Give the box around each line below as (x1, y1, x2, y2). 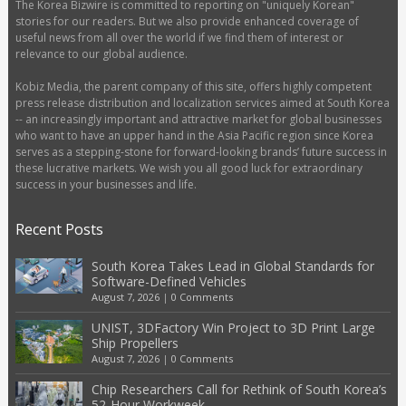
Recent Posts (14, 218, 103, 239)
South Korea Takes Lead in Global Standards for (91, 256, 374, 275)
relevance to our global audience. (14, 45, 188, 62)
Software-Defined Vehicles (91, 272, 246, 290)
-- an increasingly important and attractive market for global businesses (14, 111, 382, 127)
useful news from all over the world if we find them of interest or (14, 29, 343, 45)
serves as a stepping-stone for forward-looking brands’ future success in (14, 143, 387, 159)
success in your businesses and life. (14, 176, 197, 192)
